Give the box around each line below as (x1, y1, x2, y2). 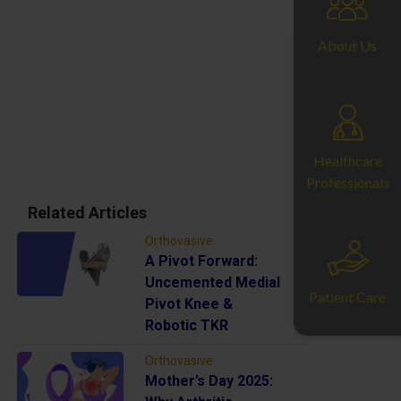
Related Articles (27, 202, 147, 222)
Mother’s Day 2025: (145, 371, 274, 389)
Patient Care (309, 287, 386, 305)
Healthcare (312, 151, 382, 169)
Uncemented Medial (145, 273, 281, 291)
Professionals (305, 173, 389, 191)
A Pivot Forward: (145, 252, 259, 269)
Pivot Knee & (145, 294, 234, 312)
